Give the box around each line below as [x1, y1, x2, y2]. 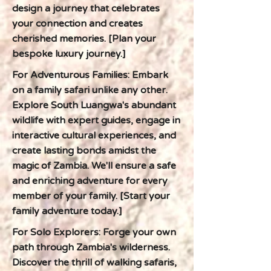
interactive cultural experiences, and [12, 129, 176, 142]
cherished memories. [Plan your [12, 33, 156, 45]
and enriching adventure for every [12, 175, 168, 187]
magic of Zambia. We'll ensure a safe [12, 160, 176, 172]
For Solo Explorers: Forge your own [12, 226, 176, 238]
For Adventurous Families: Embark [12, 69, 168, 81]
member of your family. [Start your [12, 190, 170, 202]
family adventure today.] [12, 205, 122, 217]
